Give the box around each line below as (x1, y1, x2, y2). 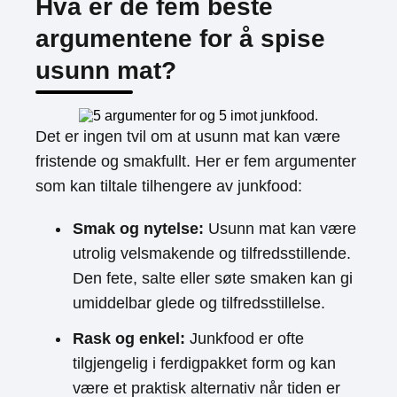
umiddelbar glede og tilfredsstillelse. (73, 294, 325, 312)
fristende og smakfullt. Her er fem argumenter (35, 152, 356, 170)
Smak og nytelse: (73, 220, 204, 237)
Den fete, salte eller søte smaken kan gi (73, 269, 353, 287)
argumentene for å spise (35, 25, 325, 52)
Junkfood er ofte (185, 330, 304, 347)
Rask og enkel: (73, 330, 185, 347)
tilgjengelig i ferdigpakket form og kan (73, 354, 336, 372)
